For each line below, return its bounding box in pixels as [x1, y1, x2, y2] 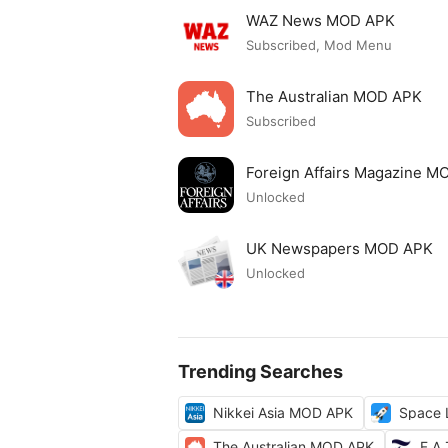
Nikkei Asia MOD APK [213, 404, 353, 421]
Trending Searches [178, 361, 343, 382]
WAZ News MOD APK [246, 10, 395, 30]
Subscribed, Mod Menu [246, 37, 392, 54]
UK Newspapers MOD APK [246, 238, 433, 258]
